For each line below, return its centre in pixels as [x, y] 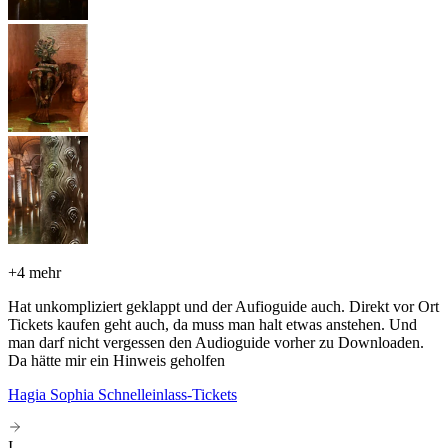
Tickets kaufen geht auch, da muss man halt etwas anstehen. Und [212, 324]
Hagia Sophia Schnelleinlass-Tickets [122, 394]
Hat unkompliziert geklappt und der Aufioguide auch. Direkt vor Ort [223, 306]
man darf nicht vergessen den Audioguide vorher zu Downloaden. [216, 342]
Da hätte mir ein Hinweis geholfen [116, 360]
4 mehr [39, 272]
